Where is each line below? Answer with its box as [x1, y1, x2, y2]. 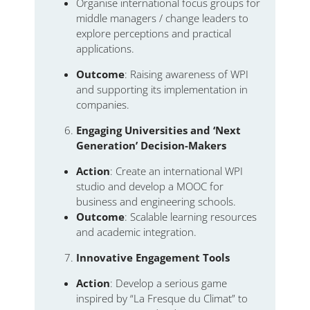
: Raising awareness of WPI [125, 66, 248, 81]
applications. [76, 41, 134, 55]
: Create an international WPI [110, 163, 243, 178]
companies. [76, 97, 129, 111]
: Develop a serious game [110, 275, 227, 290]
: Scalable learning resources [125, 209, 257, 224]
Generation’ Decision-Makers [76, 138, 226, 152]
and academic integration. [76, 224, 197, 239]
